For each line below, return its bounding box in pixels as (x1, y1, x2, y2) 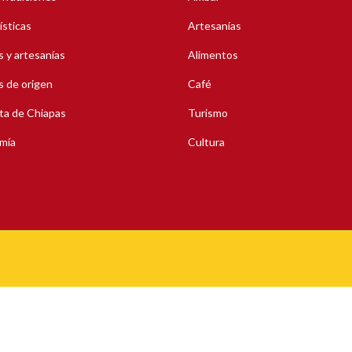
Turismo (188, 106, 228, 120)
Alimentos (188, 48, 238, 62)
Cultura (188, 135, 225, 149)
